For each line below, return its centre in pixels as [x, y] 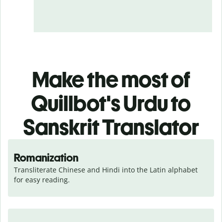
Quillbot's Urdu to [111, 103]
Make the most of [111, 79]
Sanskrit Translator [111, 127]
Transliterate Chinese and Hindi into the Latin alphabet [106, 169]
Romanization [46, 158]
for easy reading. [42, 179]
